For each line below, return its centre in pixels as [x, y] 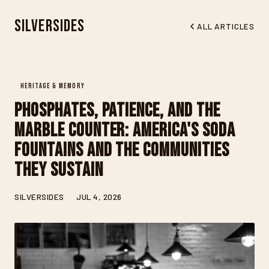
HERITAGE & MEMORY [52, 86]
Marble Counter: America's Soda [125, 131]
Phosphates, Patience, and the [117, 111]
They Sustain [59, 171]
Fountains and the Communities [122, 151]
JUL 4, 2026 [99, 197]
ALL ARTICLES [226, 26]
